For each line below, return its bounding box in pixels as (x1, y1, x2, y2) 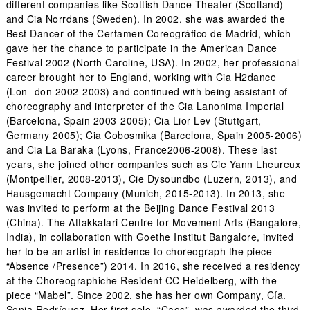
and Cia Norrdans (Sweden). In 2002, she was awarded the (6, 12, 286, 26)
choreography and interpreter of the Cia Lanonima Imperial (6, 99, 284, 113)
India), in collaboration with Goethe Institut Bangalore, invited (6, 230, 294, 244)
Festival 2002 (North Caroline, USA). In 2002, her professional (6, 55, 300, 70)
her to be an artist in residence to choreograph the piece (6, 244, 273, 259)
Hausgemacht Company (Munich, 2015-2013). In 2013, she (6, 186, 286, 201)
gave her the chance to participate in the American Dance (6, 41, 277, 55)
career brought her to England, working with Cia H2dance (6, 70, 277, 84)
